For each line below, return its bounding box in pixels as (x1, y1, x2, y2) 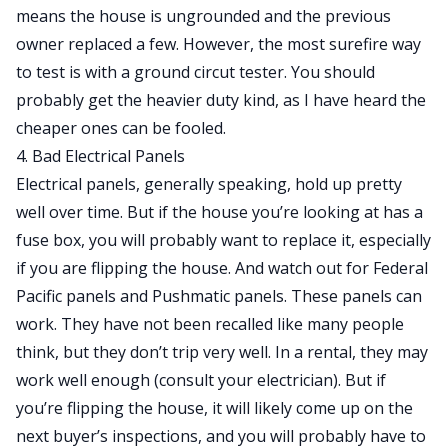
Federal (373, 257, 428, 279)
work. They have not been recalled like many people (16, 313, 404, 335)
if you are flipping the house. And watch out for (16, 257, 373, 279)
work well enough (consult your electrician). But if (16, 369, 386, 391)
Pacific (16, 285, 62, 307)
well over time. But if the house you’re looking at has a (16, 201, 423, 223)
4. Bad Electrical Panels (16, 145, 185, 167)
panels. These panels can (230, 285, 422, 307)
